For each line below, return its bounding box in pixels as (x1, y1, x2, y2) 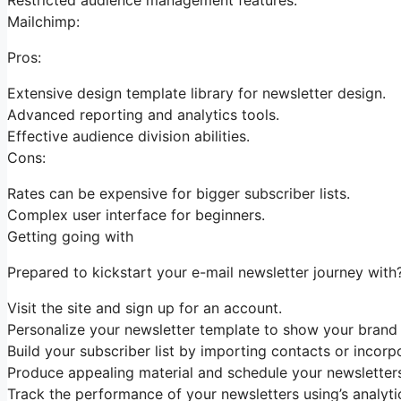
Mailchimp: (7, 12, 80, 30)
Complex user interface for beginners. (7, 205, 265, 224)
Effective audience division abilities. (7, 126, 250, 145)
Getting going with (7, 226, 133, 245)
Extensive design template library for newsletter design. (7, 83, 386, 102)
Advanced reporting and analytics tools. (7, 105, 279, 124)
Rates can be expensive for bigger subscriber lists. (7, 183, 350, 202)
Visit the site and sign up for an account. (7, 298, 282, 317)
